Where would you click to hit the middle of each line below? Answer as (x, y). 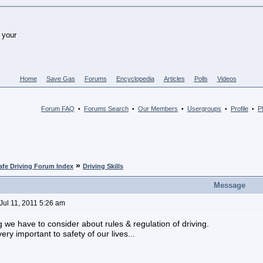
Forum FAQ (58, 109)
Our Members (158, 109)
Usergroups (204, 109)
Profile (240, 109)
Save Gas (60, 79)
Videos (227, 79)
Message (229, 185)
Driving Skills (103, 166)
